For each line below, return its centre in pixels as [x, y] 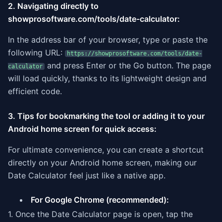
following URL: [36, 53]
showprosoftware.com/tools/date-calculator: [94, 19]
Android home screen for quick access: [82, 129]
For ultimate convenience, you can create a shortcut [106, 150]
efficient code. [35, 91]
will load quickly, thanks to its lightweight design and [107, 78]
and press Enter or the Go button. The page [128, 65]
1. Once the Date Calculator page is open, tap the [100, 214]
